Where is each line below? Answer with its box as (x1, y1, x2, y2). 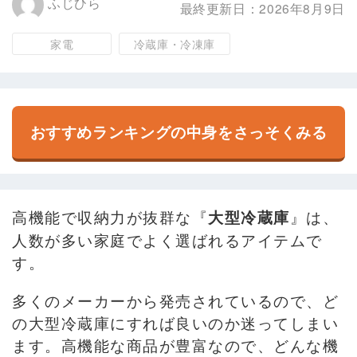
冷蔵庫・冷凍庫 (133, 36, 216, 53)
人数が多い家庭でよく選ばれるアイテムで (12, 229, 323, 251)
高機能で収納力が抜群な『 (12, 206, 208, 228)
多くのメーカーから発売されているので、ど (12, 289, 339, 312)
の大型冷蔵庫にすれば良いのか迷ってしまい (12, 312, 339, 334)
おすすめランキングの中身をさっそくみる (29, 120, 328, 143)
